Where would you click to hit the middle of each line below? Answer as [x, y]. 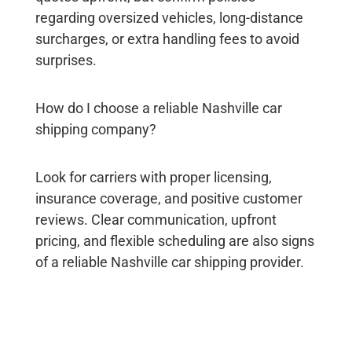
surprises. [66, 60]
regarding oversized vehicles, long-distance [169, 18]
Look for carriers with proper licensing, [153, 178]
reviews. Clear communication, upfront [156, 220]
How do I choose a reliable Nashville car [158, 108]
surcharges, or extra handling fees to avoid [167, 39]
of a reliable [73, 262]
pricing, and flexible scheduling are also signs [174, 241]
